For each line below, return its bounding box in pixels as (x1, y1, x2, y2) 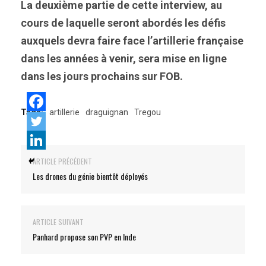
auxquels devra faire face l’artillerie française (21, 34, 243, 47)
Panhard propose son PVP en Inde (33, 230, 136, 243)
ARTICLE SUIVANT (33, 217, 84, 227)
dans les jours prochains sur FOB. (21, 70, 183, 83)
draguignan (85, 107, 128, 117)
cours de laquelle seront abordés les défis (21, 17, 226, 29)
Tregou (134, 107, 161, 117)
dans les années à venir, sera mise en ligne (21, 52, 227, 65)
